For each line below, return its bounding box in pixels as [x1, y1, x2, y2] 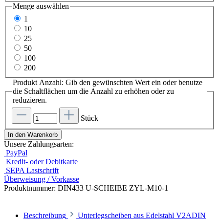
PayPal [6, 148, 27, 157]
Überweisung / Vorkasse [4, 175, 79, 183]
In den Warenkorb [8, 131, 58, 138]
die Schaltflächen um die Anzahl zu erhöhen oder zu [13, 87, 174, 95]
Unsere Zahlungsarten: [4, 139, 74, 148]
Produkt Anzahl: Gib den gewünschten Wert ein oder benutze [13, 78, 202, 87]
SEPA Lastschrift [6, 166, 59, 175]
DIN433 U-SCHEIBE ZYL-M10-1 [58, 183, 168, 192]
